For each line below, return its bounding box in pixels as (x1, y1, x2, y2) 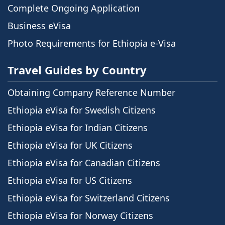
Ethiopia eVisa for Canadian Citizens (8, 156, 160, 169)
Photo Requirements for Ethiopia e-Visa (8, 37, 176, 49)
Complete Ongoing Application (8, 2, 140, 14)
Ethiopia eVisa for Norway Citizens (8, 209, 153, 221)
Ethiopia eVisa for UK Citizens (8, 139, 133, 151)
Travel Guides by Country (8, 62, 147, 77)
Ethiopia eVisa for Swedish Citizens (8, 103, 156, 116)
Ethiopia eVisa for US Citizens (8, 174, 132, 186)
